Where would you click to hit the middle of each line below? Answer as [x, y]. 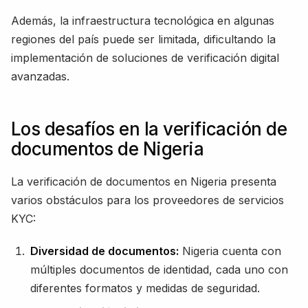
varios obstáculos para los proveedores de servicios [147, 200]
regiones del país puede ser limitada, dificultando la [143, 39]
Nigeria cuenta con [230, 251]
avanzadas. [40, 76]
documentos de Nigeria [108, 148]
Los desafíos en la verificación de [149, 129]
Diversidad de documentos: [104, 251]
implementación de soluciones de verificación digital [145, 57]
